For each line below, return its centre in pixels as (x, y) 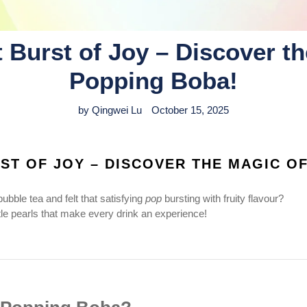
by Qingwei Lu (110, 110)
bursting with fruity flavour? (223, 198)
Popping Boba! (153, 81)
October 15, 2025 (190, 110)
